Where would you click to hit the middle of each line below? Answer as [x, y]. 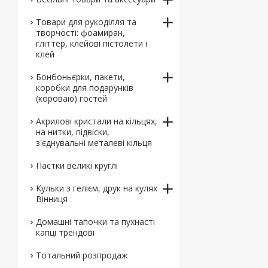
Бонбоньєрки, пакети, [80, 77]
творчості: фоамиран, [80, 33]
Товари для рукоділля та [86, 22]
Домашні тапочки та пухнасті [95, 222]
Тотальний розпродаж [82, 255]
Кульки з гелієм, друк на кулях [97, 188]
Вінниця [52, 199]
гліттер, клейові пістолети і [92, 43]
